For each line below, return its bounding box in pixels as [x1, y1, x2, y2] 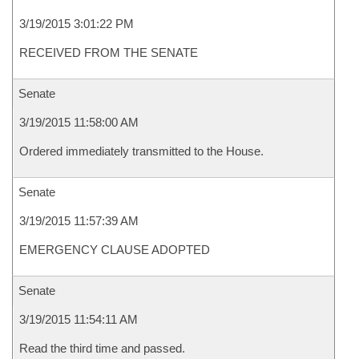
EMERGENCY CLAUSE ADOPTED [19, 243, 210, 256]
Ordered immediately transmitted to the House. [19, 144, 264, 158]
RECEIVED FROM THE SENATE [19, 46, 198, 59]
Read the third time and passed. [19, 341, 185, 355]
